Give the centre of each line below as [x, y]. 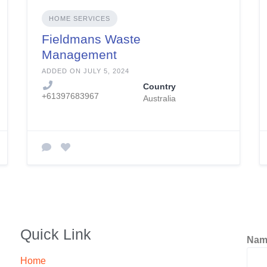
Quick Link [55, 234]
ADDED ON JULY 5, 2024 [85, 71]
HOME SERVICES [79, 18]
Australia [159, 98]
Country [159, 86]
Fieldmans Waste [91, 39]
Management [79, 54]
